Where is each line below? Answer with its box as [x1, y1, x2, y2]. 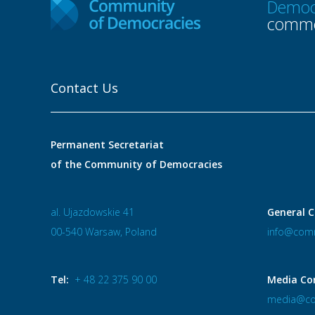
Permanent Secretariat [51, 138, 164, 151]
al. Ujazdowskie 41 [51, 205, 134, 219]
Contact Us [51, 79, 118, 96]
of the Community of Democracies [51, 157, 222, 171]
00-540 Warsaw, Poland [51, 225, 157, 238]
